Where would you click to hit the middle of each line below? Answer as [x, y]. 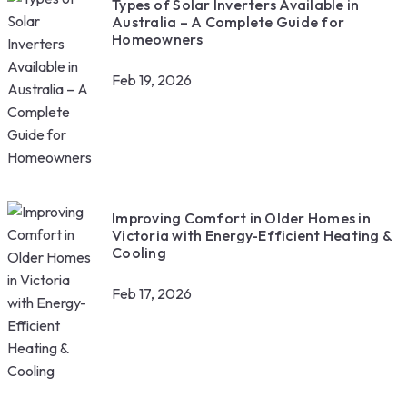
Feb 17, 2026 [152, 293]
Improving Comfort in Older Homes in [241, 218]
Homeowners [158, 39]
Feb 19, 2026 [152, 79]
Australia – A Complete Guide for [228, 21]
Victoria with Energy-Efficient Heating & [252, 235]
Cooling [139, 252]
